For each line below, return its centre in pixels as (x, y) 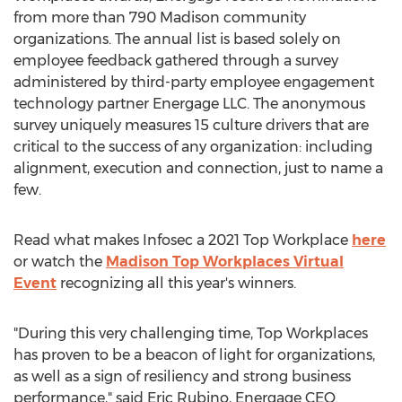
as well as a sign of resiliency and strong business (182, 376)
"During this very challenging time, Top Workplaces (191, 333)
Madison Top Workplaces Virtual (225, 262)
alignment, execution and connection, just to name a (198, 168)
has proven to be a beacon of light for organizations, (194, 355)
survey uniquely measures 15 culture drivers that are (191, 125)
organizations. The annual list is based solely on (177, 39)
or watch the (60, 262)
